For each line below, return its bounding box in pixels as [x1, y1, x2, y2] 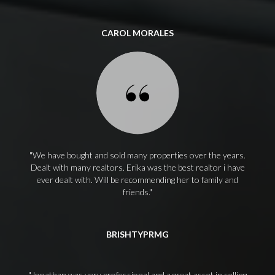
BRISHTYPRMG [106, 229, 169, 239]
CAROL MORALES [101, 28, 174, 38]
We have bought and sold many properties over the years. [33, 150, 246, 160]
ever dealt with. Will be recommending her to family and [37, 174, 238, 185]
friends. [123, 187, 149, 197]
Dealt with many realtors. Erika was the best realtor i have [30, 162, 245, 172]
